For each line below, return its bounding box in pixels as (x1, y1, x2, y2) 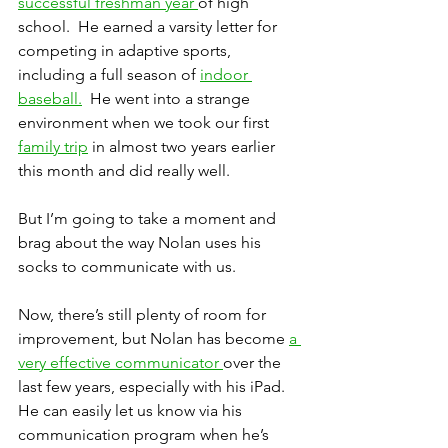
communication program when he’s (18, 425, 273, 445)
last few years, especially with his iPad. (18, 377, 293, 397)
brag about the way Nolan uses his (18, 233, 265, 253)
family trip (18, 137, 88, 157)
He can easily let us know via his (18, 401, 246, 421)
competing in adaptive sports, (18, 41, 235, 61)
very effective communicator (18, 353, 223, 373)
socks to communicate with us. (18, 257, 236, 277)
